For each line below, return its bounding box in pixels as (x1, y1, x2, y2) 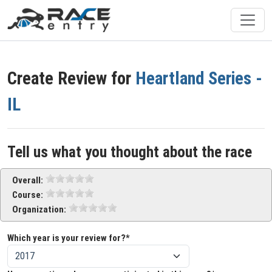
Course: (12, 189, 43, 200)
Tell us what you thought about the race (7, 143, 252, 161)
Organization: (12, 204, 66, 215)
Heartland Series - (135, 68, 262, 89)
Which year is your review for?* (7, 233, 130, 243)
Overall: (12, 175, 43, 186)
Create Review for (7, 68, 135, 89)
